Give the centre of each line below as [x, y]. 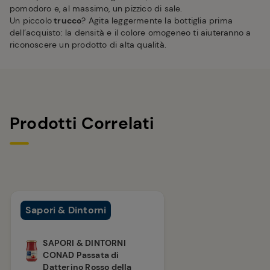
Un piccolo [31, 21]
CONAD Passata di [81, 255]
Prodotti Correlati [82, 124]
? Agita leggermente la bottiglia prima [157, 21]
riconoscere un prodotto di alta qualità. [88, 45]
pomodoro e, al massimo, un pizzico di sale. [96, 9]
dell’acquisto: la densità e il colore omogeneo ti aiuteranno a [130, 33]
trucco [67, 21]
